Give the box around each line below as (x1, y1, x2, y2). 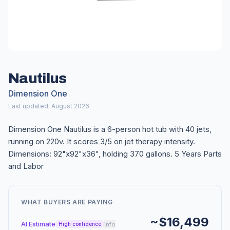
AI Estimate (21, 220, 55, 228)
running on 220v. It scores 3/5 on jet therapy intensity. (8, 137, 195, 146)
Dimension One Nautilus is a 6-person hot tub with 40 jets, (8, 124, 212, 134)
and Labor (8, 161, 44, 171)
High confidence (59, 221, 101, 227)
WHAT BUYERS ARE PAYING (21, 198, 113, 206)
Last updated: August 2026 (8, 102, 89, 110)
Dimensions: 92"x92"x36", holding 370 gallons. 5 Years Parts (8, 149, 222, 159)
